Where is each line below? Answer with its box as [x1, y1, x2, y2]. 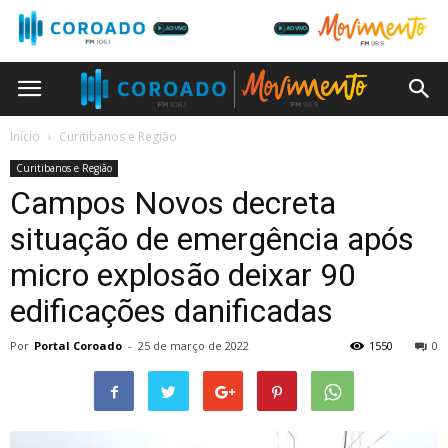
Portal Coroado [34, 338, 122, 354]
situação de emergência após [10, 220, 414, 259]
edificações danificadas [10, 292, 333, 331]
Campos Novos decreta [10, 184, 336, 223]
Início [10, 128, 40, 146]
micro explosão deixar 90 [10, 256, 356, 295]
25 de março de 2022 [138, 338, 249, 354]
